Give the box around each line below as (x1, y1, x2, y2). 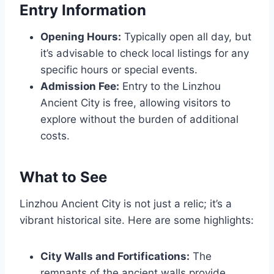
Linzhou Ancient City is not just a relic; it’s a (20, 197, 232, 210)
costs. (40, 129, 70, 142)
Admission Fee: (40, 80, 119, 92)
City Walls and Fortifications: (40, 250, 190, 262)
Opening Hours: (40, 30, 121, 43)
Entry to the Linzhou (119, 80, 221, 92)
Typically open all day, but (121, 30, 251, 43)
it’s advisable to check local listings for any (40, 46, 249, 59)
